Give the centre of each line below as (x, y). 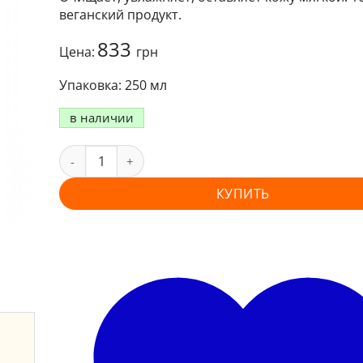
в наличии (101, 117)
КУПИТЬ (243, 193)
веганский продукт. (120, 15)
